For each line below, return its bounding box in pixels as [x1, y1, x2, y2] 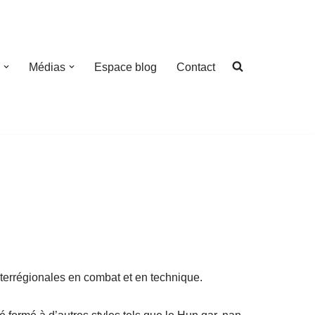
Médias [29, 60, 65, 73]
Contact [176, 60, 215, 73]
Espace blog [94, 60, 157, 73]
